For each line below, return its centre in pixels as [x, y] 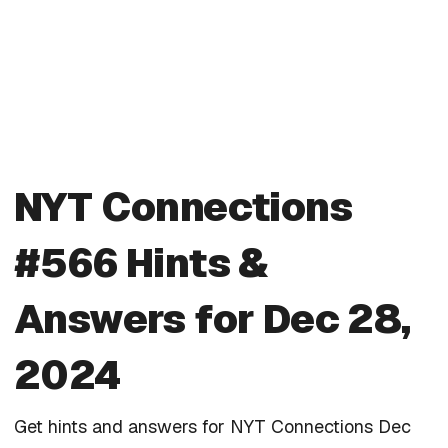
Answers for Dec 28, [212, 318]
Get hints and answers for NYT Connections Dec [212, 426]
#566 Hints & [141, 262]
